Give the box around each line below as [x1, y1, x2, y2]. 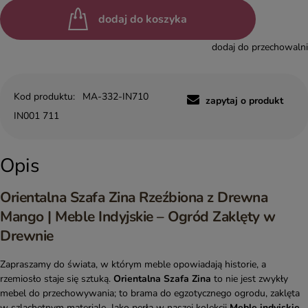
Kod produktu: [14, 89, 75, 103]
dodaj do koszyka [98, 11, 188, 27]
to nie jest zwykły [211, 272, 288, 286]
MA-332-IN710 [82, 89, 148, 103]
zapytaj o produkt [206, 93, 283, 107]
